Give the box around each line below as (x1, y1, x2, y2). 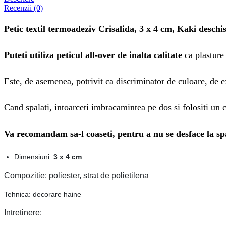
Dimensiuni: (14, 152, 51, 161)
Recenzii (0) (4, 4, 43, 13)
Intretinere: (4, 208, 42, 217)
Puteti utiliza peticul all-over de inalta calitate (4, 50, 182, 61)
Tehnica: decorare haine (4, 190, 81, 198)
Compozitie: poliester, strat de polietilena (4, 171, 149, 180)
